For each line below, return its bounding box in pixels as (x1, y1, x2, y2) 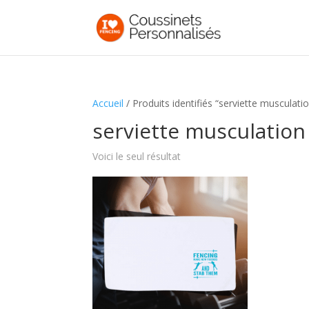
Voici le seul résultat (92, 150, 181, 163)
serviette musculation (92, 117, 306, 145)
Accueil (92, 97, 124, 110)
